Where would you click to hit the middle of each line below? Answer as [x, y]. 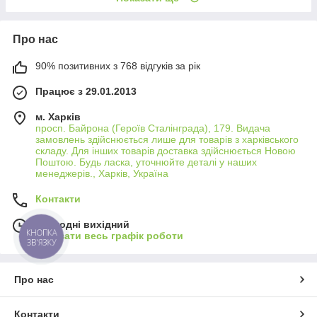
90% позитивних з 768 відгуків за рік [118, 65]
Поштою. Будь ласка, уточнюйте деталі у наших [146, 162]
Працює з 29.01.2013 [86, 91]
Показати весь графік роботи [109, 235]
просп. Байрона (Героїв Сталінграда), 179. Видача [153, 128]
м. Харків [58, 116]
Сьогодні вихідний [82, 224]
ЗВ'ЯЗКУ [41, 242]
